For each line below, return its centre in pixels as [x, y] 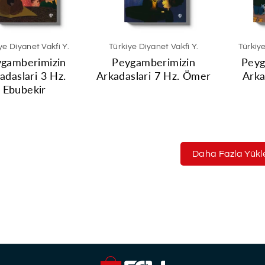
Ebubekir [24, 89]
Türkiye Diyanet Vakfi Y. [154, 46]
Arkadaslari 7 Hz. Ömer [153, 75]
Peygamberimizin [154, 62]
